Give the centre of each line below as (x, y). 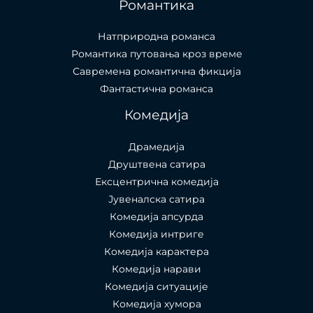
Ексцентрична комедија (156, 181)
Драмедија (156, 146)
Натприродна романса (156, 37)
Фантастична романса (156, 89)
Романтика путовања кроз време (156, 54)
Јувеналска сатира (156, 199)
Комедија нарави (156, 269)
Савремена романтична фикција (156, 72)
